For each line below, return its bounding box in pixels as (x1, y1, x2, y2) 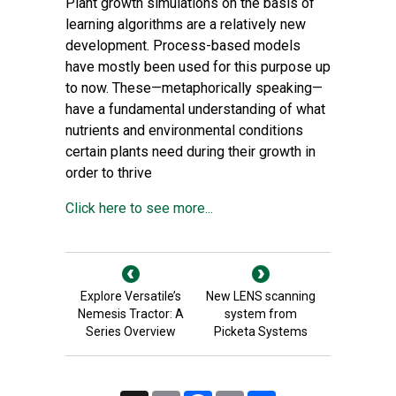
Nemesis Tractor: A (77, 307, 184, 321)
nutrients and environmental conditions (65, 122, 303, 139)
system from (224, 307, 297, 321)
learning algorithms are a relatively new (65, 16, 306, 33)
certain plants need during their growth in (65, 143, 316, 160)
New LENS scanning (205, 289, 316, 303)
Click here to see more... (65, 200, 213, 217)
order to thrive (65, 164, 152, 181)
